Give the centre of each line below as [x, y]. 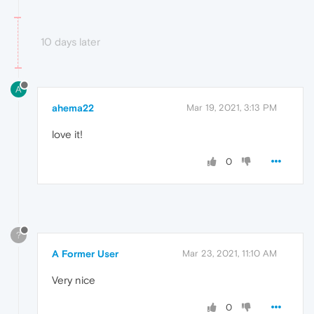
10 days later [70, 41]
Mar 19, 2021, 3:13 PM [232, 108]
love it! [67, 135]
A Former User [85, 254]
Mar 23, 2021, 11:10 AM [230, 254]
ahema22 [73, 108]
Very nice [74, 280]
